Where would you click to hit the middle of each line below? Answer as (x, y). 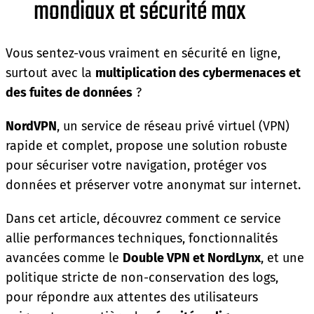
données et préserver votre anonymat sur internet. (153, 185)
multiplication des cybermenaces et (198, 73)
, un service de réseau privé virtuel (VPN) (173, 127)
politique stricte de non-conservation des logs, (142, 278)
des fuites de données (69, 93)
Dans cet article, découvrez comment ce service (143, 219)
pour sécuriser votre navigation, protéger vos (136, 166)
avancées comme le (64, 258)
